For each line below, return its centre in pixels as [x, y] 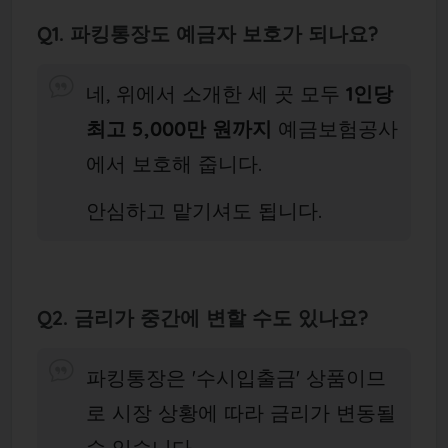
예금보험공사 [335, 128]
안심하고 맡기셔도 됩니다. [204, 211]
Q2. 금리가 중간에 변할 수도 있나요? [202, 318]
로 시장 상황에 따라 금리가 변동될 [241, 412]
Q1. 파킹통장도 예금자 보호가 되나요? [207, 34]
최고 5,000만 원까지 [179, 128]
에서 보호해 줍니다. [177, 163]
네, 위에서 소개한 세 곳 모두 [216, 93]
